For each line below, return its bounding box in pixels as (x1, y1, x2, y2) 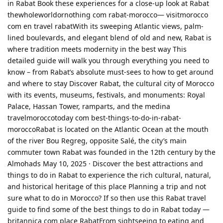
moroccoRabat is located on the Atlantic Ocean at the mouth (7, 124, 209, 134)
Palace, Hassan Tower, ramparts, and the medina (7, 101, 170, 111)
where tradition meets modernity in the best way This (7, 44, 187, 54)
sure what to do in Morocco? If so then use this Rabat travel (7, 193, 206, 203)
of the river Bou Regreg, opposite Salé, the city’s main (7, 135, 187, 145)
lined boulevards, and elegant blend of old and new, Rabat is (7, 32, 212, 42)
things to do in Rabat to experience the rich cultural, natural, (7, 170, 211, 180)
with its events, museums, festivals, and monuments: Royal (7, 90, 205, 100)
